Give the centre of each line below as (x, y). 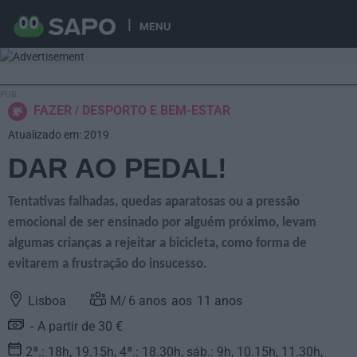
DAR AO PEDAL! (118, 168)
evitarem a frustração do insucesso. (108, 265)
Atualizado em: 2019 (59, 135)
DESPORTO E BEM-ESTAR (156, 111)
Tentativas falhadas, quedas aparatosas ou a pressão (154, 202)
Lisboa (47, 301)
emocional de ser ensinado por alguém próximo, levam (162, 223)
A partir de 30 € (80, 327)
